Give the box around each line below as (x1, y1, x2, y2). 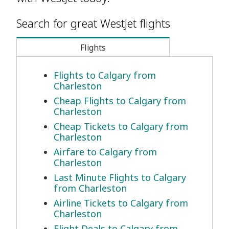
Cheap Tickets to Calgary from (54, 120, 188, 133)
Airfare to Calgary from (54, 146, 157, 158)
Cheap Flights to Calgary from (54, 95, 186, 107)
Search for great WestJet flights (16, 15, 170, 31)
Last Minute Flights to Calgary (54, 171, 186, 184)
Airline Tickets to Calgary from (54, 197, 188, 210)
